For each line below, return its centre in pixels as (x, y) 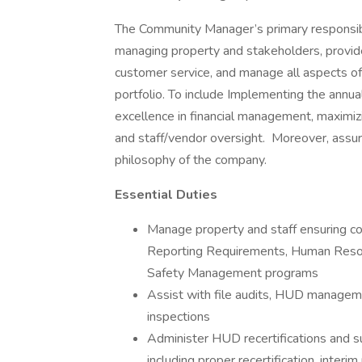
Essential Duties (166, 195)
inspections (179, 317)
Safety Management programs (233, 273)
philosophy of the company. (191, 160)
